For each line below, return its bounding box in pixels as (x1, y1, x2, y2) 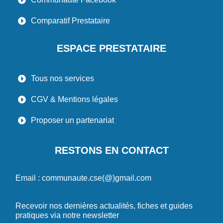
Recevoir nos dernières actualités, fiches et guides (15, 202, 193, 211)
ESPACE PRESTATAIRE (57, 43, 166, 54)
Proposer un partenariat (31, 116, 114, 125)
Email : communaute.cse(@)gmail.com (15, 174, 151, 183)
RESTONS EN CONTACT (54, 145, 169, 156)
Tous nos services (31, 74, 94, 83)
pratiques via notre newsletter (15, 211, 119, 220)
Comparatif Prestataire (31, 16, 112, 25)
